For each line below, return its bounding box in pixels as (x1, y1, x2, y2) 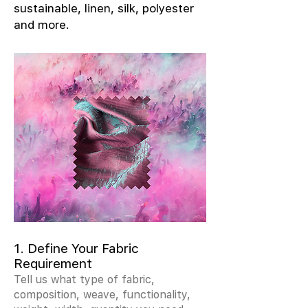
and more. (14, 18, 69, 32)
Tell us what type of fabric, (14, 273, 155, 285)
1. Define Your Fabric (14, 241, 139, 256)
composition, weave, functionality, (14, 288, 190, 300)
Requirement (14, 256, 92, 271)
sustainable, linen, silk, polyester (14, 1, 194, 15)
